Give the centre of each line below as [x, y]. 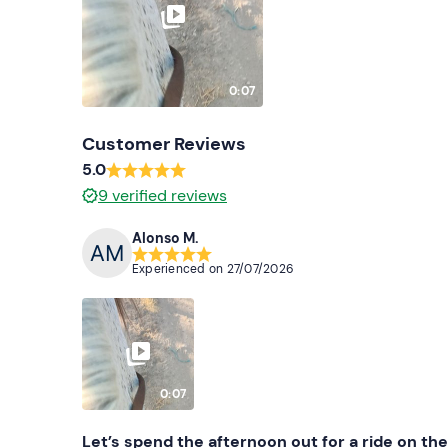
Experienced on [179, 268]
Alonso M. [165, 237]
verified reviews [169, 196]
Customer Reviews [164, 144]
